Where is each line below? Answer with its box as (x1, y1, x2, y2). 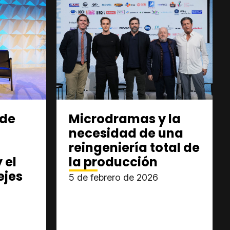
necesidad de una (69, 125, 183, 142)
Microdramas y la (69, 110, 181, 127)
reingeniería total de (69, 139, 200, 156)
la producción (69, 154, 158, 170)
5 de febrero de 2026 (69, 172, 158, 183)
